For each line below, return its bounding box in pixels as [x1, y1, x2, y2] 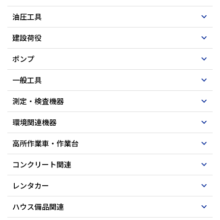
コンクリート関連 [12, 159, 71, 169]
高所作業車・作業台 [12, 137, 79, 148]
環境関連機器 [12, 116, 56, 127]
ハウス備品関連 [12, 201, 64, 212]
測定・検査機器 [12, 95, 64, 106]
